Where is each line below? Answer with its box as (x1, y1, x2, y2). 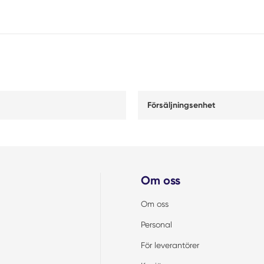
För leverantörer (141, 240, 199, 250)
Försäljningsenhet (147, 100, 215, 110)
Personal (141, 220, 172, 229)
